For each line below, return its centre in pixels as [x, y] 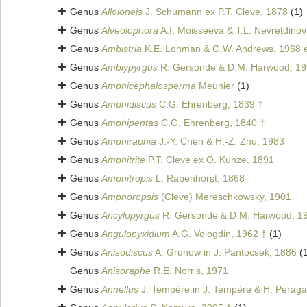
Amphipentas [130, 123]
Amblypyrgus [130, 67]
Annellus [120, 290]
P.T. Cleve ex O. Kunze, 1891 [210, 160]
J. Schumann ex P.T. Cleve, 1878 [215, 12]
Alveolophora [130, 30]
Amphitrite [123, 160]
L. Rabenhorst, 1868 [199, 179]
